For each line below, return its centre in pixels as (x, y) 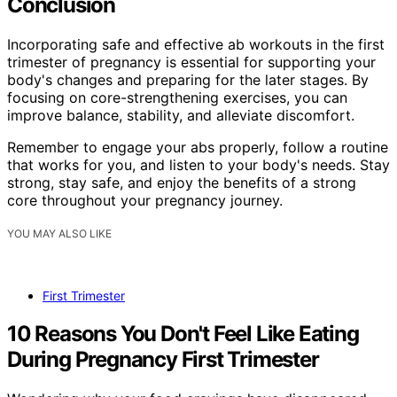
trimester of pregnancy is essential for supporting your (191, 62)
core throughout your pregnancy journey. (145, 200)
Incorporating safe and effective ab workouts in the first (196, 44)
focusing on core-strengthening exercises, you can (177, 97)
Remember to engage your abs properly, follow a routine (198, 147)
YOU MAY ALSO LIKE (59, 233)
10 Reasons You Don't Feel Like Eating (183, 333)
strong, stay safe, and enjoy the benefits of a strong (182, 182)
